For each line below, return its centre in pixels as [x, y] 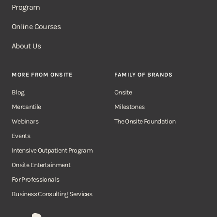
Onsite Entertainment [41, 165]
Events [21, 136]
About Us [26, 46]
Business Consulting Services [52, 194]
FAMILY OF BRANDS [143, 75]
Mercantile [26, 107]
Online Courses [36, 27]
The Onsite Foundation [145, 122]
